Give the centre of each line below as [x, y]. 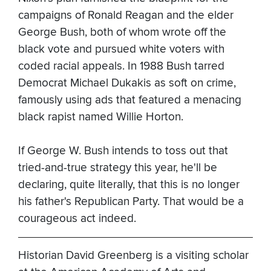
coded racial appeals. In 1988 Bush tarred [121, 67]
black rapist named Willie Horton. [101, 117]
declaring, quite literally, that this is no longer [129, 185]
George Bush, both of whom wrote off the [122, 33]
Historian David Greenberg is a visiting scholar [133, 256]
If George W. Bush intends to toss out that [123, 151]
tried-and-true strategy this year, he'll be [118, 168]
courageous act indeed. [77, 219]
